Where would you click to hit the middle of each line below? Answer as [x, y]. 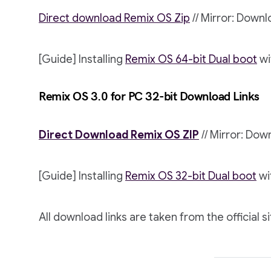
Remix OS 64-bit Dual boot [191, 59]
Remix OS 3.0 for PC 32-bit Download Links [149, 97]
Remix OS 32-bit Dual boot [191, 176]
